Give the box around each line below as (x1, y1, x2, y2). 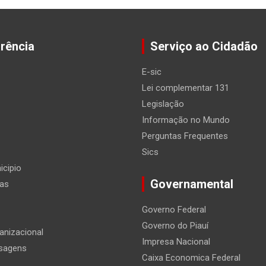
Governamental (150, 177, 233, 192)
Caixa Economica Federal (142, 252, 240, 264)
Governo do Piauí (142, 220, 208, 232)
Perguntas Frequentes (142, 131, 228, 142)
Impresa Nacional (142, 236, 210, 248)
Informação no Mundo (142, 115, 230, 126)
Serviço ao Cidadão (150, 39, 258, 54)
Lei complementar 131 (142, 83, 229, 94)
